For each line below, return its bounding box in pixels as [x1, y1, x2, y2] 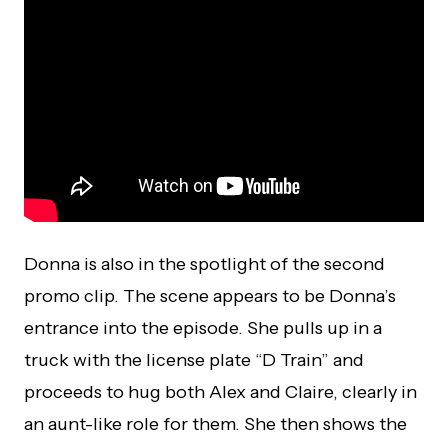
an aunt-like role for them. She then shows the [24, 413, 407, 435]
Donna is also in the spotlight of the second [24, 253, 385, 275]
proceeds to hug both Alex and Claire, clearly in [24, 381, 417, 403]
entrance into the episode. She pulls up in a [24, 317, 382, 339]
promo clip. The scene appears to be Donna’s [24, 285, 396, 307]
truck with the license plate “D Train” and [24, 349, 364, 371]
